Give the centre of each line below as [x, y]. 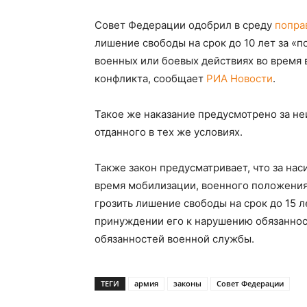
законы [187, 283]
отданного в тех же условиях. [169, 132]
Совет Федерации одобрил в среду [185, 25]
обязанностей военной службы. [174, 239]
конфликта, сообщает [150, 78]
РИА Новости [240, 78]
